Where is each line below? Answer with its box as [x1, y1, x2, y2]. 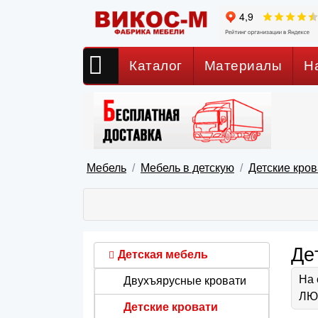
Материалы [204, 58, 282, 73]
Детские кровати [124, 300, 218, 313]
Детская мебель [118, 248, 208, 261]
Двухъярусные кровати [124, 275, 246, 287]
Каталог [129, 58, 182, 73]
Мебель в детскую [141, 161, 234, 174]
